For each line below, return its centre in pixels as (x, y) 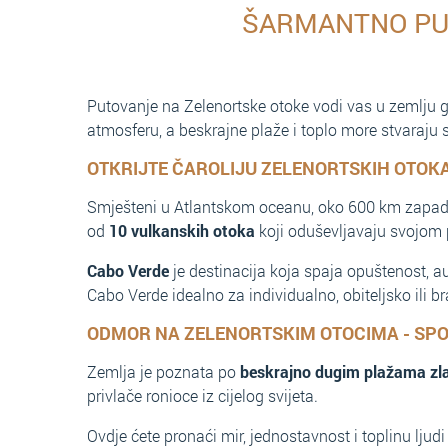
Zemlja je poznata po (163, 371)
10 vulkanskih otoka (182, 230)
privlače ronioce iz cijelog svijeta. (202, 395)
